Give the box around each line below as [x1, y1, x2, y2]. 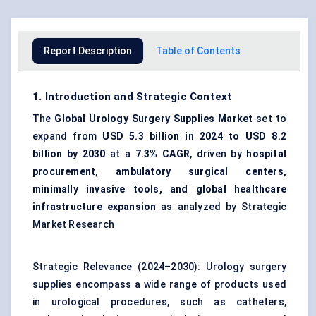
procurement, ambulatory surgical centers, [32, 166, 286, 178]
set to [253, 113, 286, 125]
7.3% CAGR [135, 148, 190, 160]
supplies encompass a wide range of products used [32, 279, 286, 291]
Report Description [44, 45, 132, 57]
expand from [32, 130, 103, 142]
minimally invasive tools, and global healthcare [32, 183, 286, 195]
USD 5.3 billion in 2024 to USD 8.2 [102, 130, 286, 142]
